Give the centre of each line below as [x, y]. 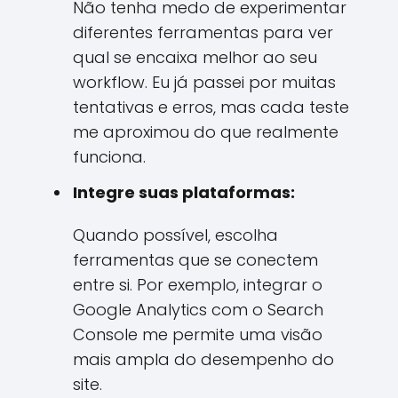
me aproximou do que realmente [206, 132]
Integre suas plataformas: [184, 192]
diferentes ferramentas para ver [203, 32]
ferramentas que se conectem [195, 260]
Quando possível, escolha [175, 235]
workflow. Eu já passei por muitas [204, 82]
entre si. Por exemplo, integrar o [198, 285]
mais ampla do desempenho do [203, 359]
